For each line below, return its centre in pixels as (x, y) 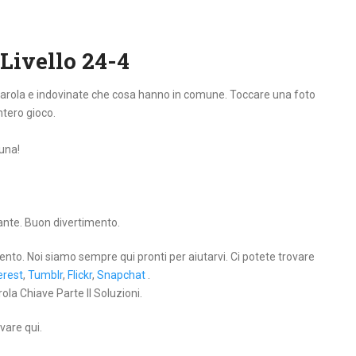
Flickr (80, 275)
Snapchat (121, 275)
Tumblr (45, 275)
